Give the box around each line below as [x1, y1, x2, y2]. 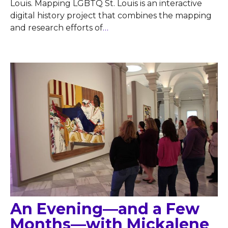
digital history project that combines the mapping [10, 11, 212, 21]
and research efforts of [10, 23, 103, 33]
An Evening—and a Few [10, 199, 199, 218]
